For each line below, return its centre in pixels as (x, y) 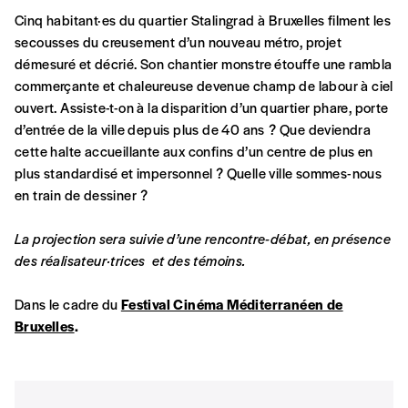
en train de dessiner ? (82, 195)
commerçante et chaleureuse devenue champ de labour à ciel (204, 86)
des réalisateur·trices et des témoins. (130, 260)
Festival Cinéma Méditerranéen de (232, 304)
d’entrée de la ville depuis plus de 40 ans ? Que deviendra (193, 129)
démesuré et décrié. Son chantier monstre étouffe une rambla (204, 64)
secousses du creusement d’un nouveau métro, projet (178, 42)
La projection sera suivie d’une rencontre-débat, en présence (203, 239)
